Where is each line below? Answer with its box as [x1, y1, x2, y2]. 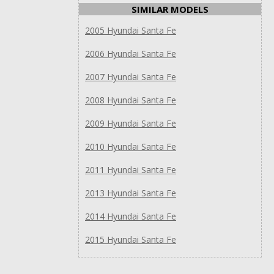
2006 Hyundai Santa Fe [85, 47, 176, 59]
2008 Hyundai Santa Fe [85, 94, 176, 106]
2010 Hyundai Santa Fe [85, 140, 176, 152]
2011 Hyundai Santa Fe [85, 163, 176, 176]
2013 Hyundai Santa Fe [85, 187, 176, 199]
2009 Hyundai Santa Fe [85, 117, 176, 129]
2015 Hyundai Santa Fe [85, 233, 176, 245]
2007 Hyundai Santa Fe [85, 70, 176, 83]
